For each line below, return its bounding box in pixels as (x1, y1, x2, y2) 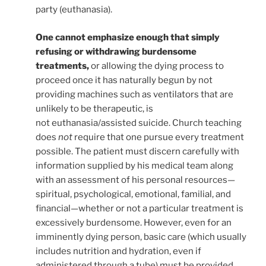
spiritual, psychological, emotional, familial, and (36, 188, 231, 199)
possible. (36, 145, 73, 157)
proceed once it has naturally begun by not (36, 74, 213, 85)
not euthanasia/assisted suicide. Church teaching (36, 117, 242, 128)
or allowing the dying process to (89, 60, 224, 71)
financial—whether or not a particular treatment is (36, 202, 243, 214)
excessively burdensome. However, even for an (36, 217, 232, 228)
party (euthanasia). (36, 4, 112, 15)
